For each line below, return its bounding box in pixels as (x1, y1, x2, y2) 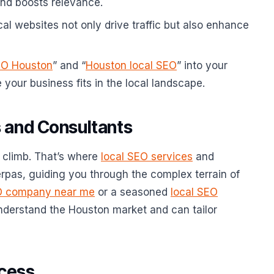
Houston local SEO (86, 59, 177, 72)
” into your (177, 59, 228, 72)
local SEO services (101, 150, 193, 163)
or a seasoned (95, 186, 171, 198)
